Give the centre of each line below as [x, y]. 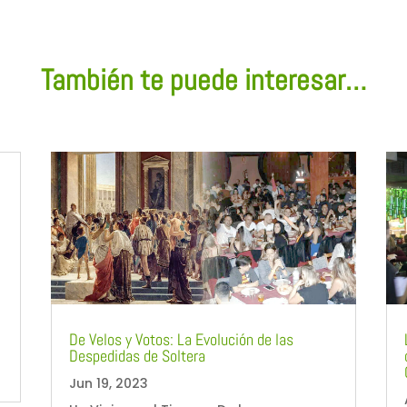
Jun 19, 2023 [108, 383]
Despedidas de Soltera [137, 355]
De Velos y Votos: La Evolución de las [181, 339]
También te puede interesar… [203, 79]
